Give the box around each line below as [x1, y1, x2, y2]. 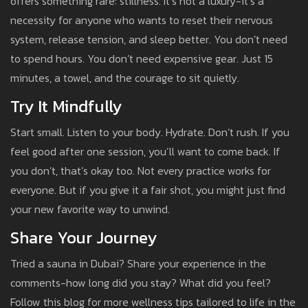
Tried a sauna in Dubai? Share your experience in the [10, 255, 266, 272]
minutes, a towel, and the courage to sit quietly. [10, 69, 239, 87]
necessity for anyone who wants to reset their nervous [10, 12, 273, 29]
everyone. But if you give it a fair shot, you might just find [10, 181, 285, 199]
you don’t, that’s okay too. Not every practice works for [10, 162, 271, 179]
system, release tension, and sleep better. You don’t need [10, 31, 287, 48]
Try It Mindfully [10, 94, 122, 119]
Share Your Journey [10, 225, 157, 250]
